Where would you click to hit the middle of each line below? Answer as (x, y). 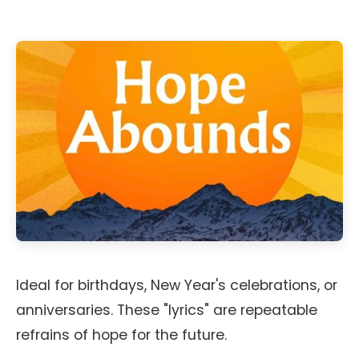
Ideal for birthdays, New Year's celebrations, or (177, 285)
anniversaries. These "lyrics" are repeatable (167, 310)
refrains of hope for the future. (121, 335)
